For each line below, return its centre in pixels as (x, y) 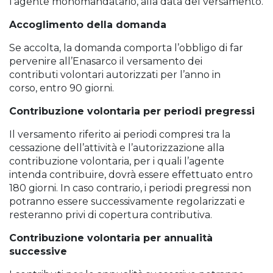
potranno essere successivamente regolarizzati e (127, 201)
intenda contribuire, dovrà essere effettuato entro (131, 174)
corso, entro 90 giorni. (62, 88)
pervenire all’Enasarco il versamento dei (106, 61)
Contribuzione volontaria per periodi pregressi (132, 111)
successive (38, 251)
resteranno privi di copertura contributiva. (111, 214)
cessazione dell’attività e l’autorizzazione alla (117, 147)
